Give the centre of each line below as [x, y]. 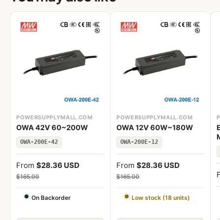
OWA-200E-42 [39, 142]
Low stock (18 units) [161, 198]
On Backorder [51, 198]
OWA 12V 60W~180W [155, 128]
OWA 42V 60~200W [52, 128]
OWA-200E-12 [139, 142]
